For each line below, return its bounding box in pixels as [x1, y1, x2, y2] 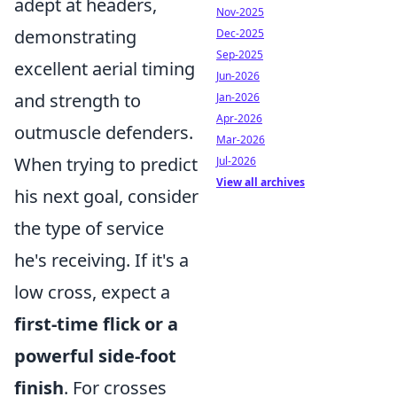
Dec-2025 [216, 26, 264, 41]
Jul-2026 [216, 153, 256, 168]
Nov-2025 [216, 4, 264, 19]
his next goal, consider [14, 184, 198, 208]
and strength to [14, 89, 141, 113]
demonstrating [14, 25, 136, 49]
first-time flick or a [14, 312, 178, 336]
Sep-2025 [216, 47, 263, 62]
